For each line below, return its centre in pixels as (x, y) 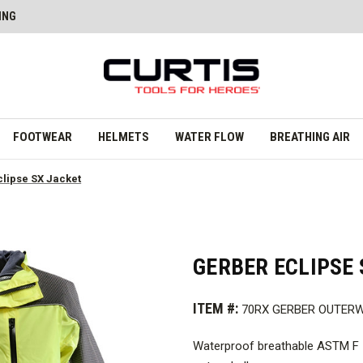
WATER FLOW (209, 137)
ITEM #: (216, 309)
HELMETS (123, 137)
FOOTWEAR (42, 137)
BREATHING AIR (310, 137)
